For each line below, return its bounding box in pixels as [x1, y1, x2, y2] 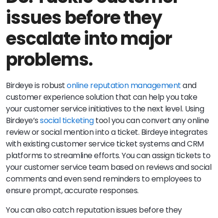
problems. [6, 47, 92, 72]
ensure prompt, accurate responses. [6, 184, 139, 196]
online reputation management [67, 79, 181, 91]
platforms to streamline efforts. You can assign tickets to [6, 149, 211, 161]
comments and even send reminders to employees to [6, 173, 201, 184]
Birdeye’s [6, 114, 40, 126]
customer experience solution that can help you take [6, 91, 198, 103]
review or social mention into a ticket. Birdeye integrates [6, 126, 208, 138]
